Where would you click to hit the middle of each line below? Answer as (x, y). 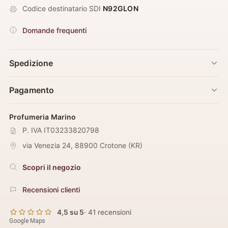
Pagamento (32, 90)
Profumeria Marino (43, 117)
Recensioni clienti (51, 189)
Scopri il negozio (52, 167)
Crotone (113, 146)
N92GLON (121, 9)
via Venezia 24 (47, 146)
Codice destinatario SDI (63, 9)
